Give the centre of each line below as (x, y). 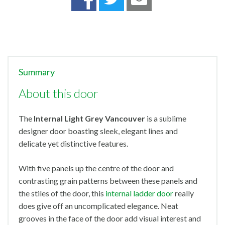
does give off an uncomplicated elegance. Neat (98, 206)
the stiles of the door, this (62, 193)
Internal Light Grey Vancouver (89, 119)
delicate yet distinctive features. (74, 144)
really (184, 193)
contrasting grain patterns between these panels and (108, 181)
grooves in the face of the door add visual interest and (110, 218)
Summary (37, 72)
